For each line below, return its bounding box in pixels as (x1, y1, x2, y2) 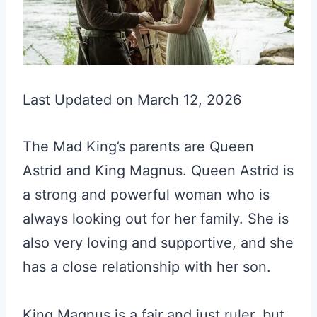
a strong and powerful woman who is (23, 186, 270, 203)
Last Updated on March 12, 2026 (23, 91, 241, 108)
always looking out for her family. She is (23, 210, 289, 227)
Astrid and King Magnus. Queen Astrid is (23, 162, 294, 179)
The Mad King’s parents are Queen (23, 138, 254, 155)
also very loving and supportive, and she (23, 234, 294, 251)
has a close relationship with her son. (23, 258, 271, 275)
